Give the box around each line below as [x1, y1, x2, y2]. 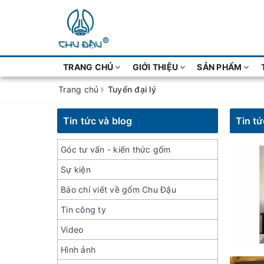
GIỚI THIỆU [132, 62, 178, 72]
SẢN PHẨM [197, 62, 242, 72]
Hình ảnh [61, 245, 95, 255]
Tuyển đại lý [107, 84, 156, 94]
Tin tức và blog [63, 115, 133, 127]
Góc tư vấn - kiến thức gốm [61, 144, 171, 154]
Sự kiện [61, 164, 91, 174]
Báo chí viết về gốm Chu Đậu [61, 184, 176, 194]
